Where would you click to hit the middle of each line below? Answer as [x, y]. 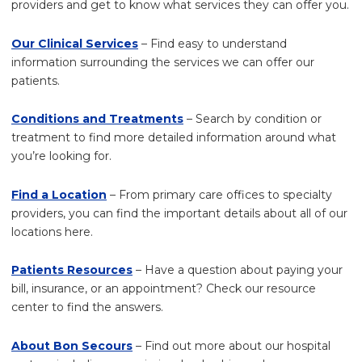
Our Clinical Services [75, 43]
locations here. [52, 232]
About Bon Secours [72, 345]
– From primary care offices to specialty [219, 194]
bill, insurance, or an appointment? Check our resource [164, 288]
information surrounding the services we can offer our [163, 62]
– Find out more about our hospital [232, 345]
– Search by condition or [253, 119]
